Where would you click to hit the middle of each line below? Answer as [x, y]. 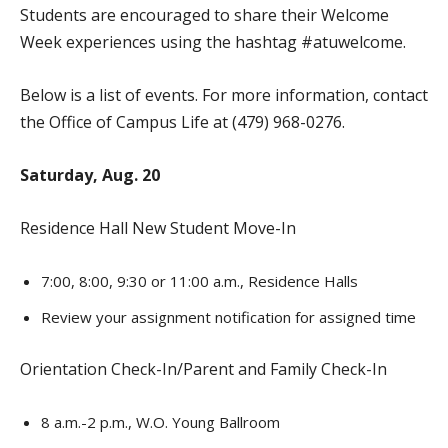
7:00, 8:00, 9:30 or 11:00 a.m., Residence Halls [199, 281]
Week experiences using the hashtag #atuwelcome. [213, 42]
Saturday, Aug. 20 [90, 175]
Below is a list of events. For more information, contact [224, 95]
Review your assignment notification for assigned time [228, 317]
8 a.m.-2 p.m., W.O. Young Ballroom [160, 422]
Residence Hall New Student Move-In [158, 228]
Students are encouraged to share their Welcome [204, 15]
